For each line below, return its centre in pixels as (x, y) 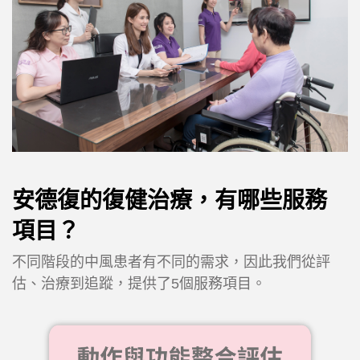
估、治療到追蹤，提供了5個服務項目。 (139, 284)
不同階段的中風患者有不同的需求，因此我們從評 (171, 262)
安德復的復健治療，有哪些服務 (170, 201)
